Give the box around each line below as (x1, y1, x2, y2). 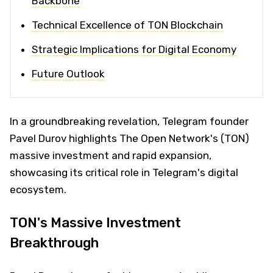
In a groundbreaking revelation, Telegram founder (10, 115, 249, 127)
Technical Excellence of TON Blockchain (32, 18, 223, 31)
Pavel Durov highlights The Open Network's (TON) (10, 132, 249, 144)
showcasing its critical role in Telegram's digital (10, 166, 238, 179)
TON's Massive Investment (10, 214, 181, 231)
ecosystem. (10, 183, 66, 196)
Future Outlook (32, 67, 105, 80)
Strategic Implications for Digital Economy (32, 43, 236, 55)
